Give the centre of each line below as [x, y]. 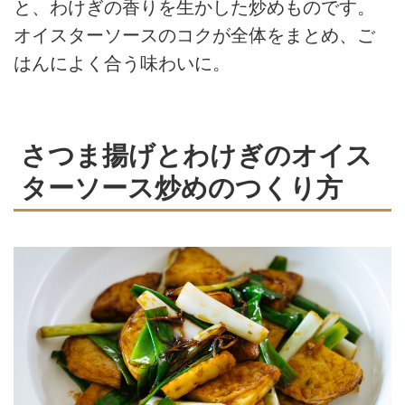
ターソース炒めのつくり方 [182, 187]
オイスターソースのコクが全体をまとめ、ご [194, 35]
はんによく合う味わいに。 [122, 63]
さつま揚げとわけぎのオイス [197, 155]
